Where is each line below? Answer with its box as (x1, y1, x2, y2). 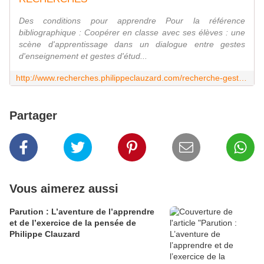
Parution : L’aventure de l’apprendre (9, 207, 154, 217)
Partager (9, 109, 57, 123)
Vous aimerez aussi (9, 182, 118, 196)
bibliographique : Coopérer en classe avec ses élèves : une (19, 28, 245, 38)
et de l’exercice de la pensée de (9, 218, 136, 228)
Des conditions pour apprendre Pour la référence (19, 16, 245, 26)
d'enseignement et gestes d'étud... (19, 51, 147, 61)
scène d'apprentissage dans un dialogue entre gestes (19, 39, 245, 49)
